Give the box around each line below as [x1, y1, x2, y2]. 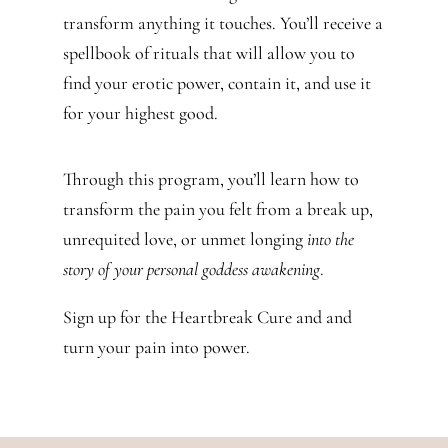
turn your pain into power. [62, 336, 250, 359]
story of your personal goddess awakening [62, 258, 320, 281]
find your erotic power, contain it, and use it [62, 72, 371, 95]
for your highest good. [62, 102, 230, 125]
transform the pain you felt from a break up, [62, 198, 373, 221]
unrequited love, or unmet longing [62, 228, 307, 251]
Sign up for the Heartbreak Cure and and [62, 306, 352, 329]
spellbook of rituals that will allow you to [62, 42, 355, 65]
